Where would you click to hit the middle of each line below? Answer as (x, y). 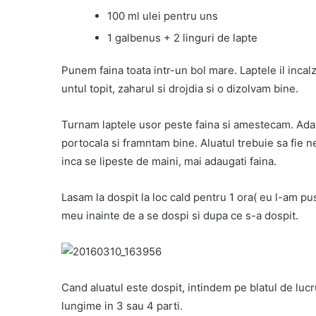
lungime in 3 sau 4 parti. (122, 306)
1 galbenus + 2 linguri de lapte (182, 38)
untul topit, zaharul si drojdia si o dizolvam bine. (180, 89)
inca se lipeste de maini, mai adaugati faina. (169, 162)
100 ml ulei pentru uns (163, 16)
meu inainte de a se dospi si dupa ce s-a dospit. (180, 216)
